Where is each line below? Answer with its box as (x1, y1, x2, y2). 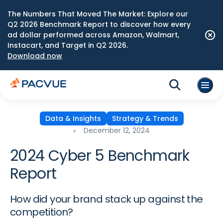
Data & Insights (45, 113, 101, 123)
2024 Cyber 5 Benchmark (10, 145, 190, 166)
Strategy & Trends (111, 113, 178, 123)
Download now (7, 51, 62, 61)
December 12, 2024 (84, 125, 150, 135)
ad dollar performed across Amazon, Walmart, (7, 30, 179, 40)
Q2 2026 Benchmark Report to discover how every (7, 19, 191, 29)
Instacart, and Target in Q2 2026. (7, 40, 128, 50)
